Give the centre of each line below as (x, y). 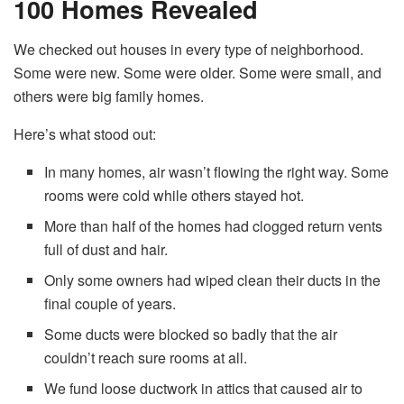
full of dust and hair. (106, 250)
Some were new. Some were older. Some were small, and (197, 73)
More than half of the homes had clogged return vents (214, 226)
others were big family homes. (109, 96)
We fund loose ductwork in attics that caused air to (204, 389)
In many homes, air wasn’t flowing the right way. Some (217, 172)
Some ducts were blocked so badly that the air (191, 335)
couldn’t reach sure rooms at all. (146, 358)
